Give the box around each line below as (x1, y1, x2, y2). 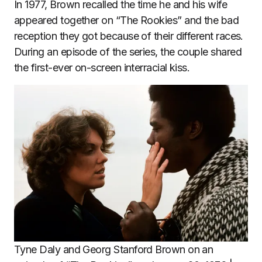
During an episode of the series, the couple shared (14, 46, 242, 58)
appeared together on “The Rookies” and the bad (14, 14, 239, 27)
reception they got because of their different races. (14, 30, 243, 43)
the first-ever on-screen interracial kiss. (14, 61, 190, 74)
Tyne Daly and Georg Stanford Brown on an (14, 243, 213, 256)
